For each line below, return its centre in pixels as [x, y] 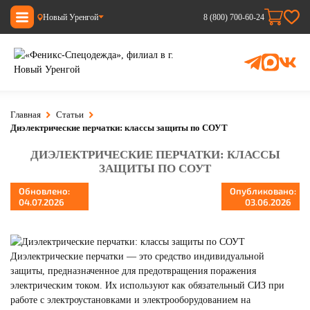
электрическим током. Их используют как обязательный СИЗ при [147, 285]
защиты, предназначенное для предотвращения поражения [133, 271]
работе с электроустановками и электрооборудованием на [130, 300]
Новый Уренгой [71, 17]
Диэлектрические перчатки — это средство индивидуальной [137, 256]
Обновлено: [44, 191]
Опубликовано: [263, 191]
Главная [26, 115]
